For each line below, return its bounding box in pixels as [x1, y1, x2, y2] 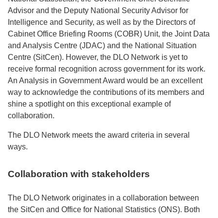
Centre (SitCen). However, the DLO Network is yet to [8, 53, 188, 61]
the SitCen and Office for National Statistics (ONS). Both [8, 205, 200, 214]
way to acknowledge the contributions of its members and [8, 88, 204, 96]
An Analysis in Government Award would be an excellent [8, 76, 202, 85]
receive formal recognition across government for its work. [8, 64, 207, 73]
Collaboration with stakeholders [8, 168, 150, 179]
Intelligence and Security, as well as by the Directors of [8, 18, 195, 26]
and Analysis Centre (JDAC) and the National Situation [8, 41, 197, 50]
